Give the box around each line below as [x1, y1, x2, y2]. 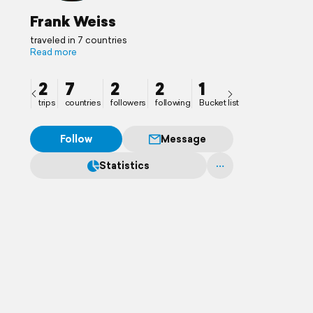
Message [161, 132, 207, 146]
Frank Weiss [30, 10, 116, 31]
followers [110, 96, 147, 108]
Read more [30, 45, 77, 59]
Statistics [99, 159, 150, 173]
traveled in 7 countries [30, 34, 127, 47]
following [155, 96, 191, 108]
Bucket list [199, 96, 240, 108]
